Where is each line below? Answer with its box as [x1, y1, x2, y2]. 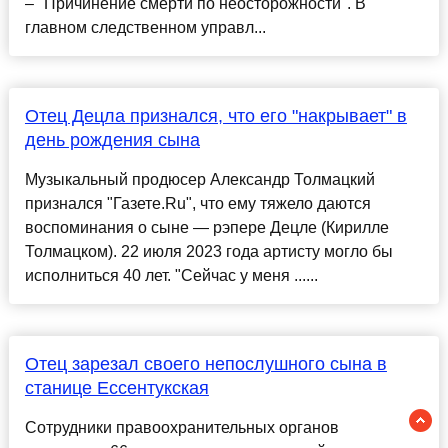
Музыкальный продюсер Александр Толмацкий [24, 171, 375, 189]
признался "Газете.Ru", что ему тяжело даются [24, 195, 371, 213]
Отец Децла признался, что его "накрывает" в [24, 106, 407, 127]
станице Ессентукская [24, 378, 209, 399]
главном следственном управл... [24, 19, 266, 37]
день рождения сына [24, 130, 200, 151]
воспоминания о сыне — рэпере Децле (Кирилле [24, 219, 389, 237]
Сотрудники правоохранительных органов [24, 419, 339, 437]
